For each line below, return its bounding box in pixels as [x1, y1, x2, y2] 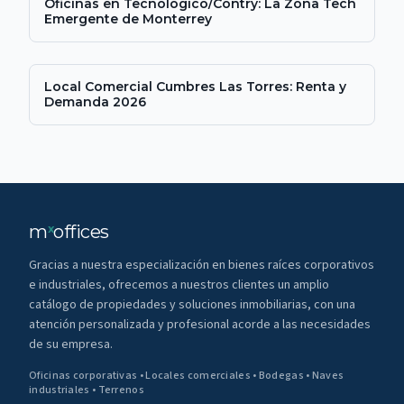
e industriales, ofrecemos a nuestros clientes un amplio [29, 276, 329, 294]
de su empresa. [29, 335, 113, 353]
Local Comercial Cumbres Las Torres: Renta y [44, 78, 346, 95]
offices [53, 221, 109, 243]
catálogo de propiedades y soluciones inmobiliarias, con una [29, 296, 355, 314]
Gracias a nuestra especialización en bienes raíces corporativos [29, 256, 374, 274]
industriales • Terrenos [29, 382, 144, 398]
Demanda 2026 [44, 94, 146, 110]
